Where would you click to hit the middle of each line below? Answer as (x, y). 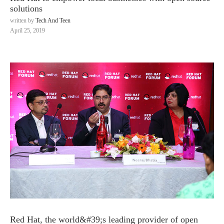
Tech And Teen (53, 20)
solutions (26, 8)
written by (23, 20)
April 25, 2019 (27, 30)
